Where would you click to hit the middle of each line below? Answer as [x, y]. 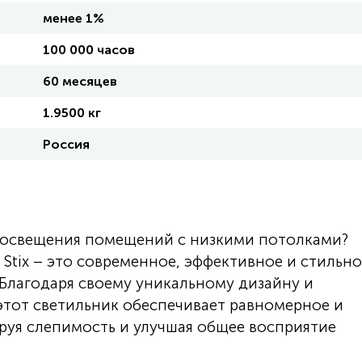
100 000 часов [89, 50]
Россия [66, 144]
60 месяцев [80, 81]
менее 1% [74, 18]
